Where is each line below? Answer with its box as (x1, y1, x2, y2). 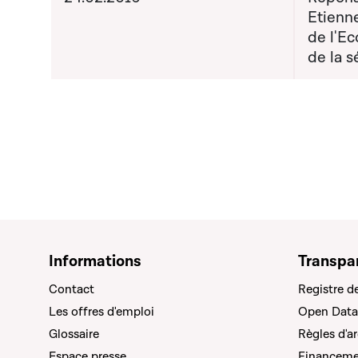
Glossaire (49, 326, 99, 342)
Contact (49, 281, 94, 297)
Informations (49, 251, 141, 272)
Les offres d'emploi (49, 304, 154, 320)
